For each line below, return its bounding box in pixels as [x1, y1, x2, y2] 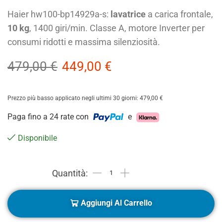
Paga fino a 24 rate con [7, 112, 91, 122]
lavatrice [111, 9, 146, 20]
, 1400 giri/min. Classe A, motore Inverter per [29, 23, 205, 34]
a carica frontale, [146, 9, 213, 20]
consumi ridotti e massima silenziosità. [7, 37, 160, 48]
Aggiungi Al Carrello [80, 199, 152, 208]
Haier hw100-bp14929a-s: [7, 9, 111, 20]
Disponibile [18, 133, 57, 143]
